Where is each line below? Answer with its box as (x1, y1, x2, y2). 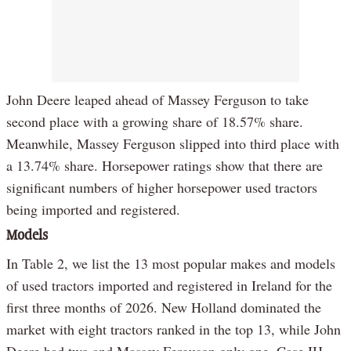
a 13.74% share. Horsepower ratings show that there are (6, 155, 323, 175)
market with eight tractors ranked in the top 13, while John (6, 319, 341, 338)
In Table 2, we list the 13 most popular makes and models (6, 253, 335, 273)
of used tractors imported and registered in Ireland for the (6, 275, 332, 295)
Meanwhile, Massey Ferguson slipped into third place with (6, 133, 339, 153)
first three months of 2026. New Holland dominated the (6, 297, 321, 317)
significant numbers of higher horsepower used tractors (6, 177, 317, 197)
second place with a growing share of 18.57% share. (6, 111, 303, 131)
